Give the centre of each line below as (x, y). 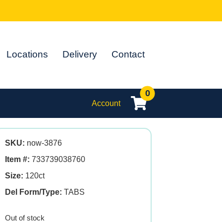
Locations (28, 54)
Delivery (80, 54)
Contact (128, 54)
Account (106, 103)
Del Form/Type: (33, 192)
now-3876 (43, 143)
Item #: (17, 160)
